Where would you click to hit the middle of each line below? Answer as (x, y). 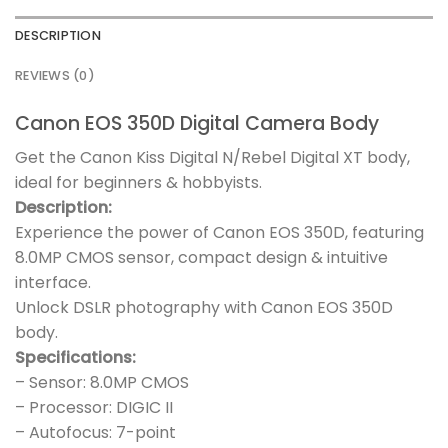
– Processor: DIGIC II (94, 408)
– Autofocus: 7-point (95, 433)
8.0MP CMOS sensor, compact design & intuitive (201, 258)
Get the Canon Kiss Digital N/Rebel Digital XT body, (212, 158)
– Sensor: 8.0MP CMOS (102, 383)
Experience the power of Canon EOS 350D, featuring (219, 233)
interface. (53, 283)
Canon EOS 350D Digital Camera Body (197, 123)
